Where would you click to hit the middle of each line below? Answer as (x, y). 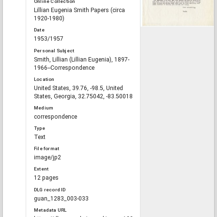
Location (44, 79)
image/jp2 (47, 158)
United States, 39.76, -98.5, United (78, 88)
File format (47, 149)
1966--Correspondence (64, 68)
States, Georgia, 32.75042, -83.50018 (83, 96)
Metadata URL (50, 210)
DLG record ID (50, 189)
